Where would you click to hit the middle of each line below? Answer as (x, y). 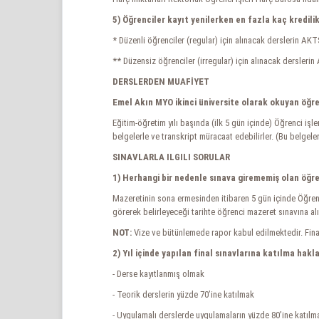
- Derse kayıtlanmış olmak (158, 274)
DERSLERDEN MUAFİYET (161, 82)
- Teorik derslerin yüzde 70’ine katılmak (183, 294)
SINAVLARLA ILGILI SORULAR (171, 157)
